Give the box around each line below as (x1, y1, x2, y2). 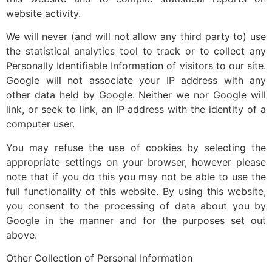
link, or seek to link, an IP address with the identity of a (6, 103, 266, 116)
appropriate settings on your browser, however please (6, 155, 266, 168)
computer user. (6, 118, 75, 131)
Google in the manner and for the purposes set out (6, 214, 266, 226)
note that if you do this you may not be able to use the (6, 170, 266, 183)
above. (6, 228, 37, 241)
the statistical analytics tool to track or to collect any (6, 45, 266, 58)
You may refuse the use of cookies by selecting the (6, 141, 266, 154)
